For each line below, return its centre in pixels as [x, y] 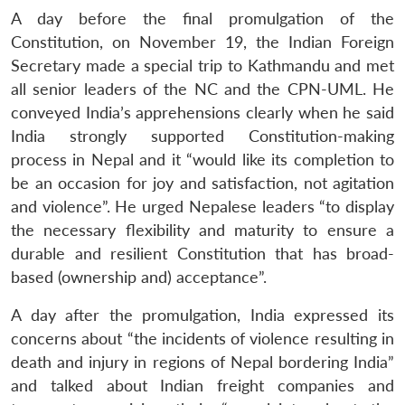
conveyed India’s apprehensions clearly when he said [202, 112]
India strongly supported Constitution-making [202, 136]
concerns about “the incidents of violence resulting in [202, 338]
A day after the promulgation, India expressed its [202, 315]
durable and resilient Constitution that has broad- [202, 253]
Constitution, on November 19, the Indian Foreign [202, 42]
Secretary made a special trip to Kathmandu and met [202, 65]
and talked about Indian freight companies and [202, 385]
